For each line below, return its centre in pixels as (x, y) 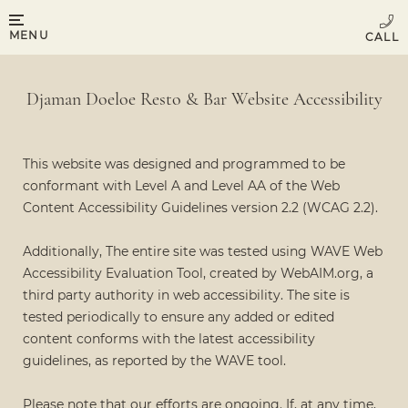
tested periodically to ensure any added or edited (178, 317)
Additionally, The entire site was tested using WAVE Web (203, 251)
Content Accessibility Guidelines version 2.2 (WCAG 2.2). (200, 208)
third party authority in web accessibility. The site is (186, 295)
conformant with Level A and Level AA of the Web (181, 186)
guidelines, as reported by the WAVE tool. (154, 361)
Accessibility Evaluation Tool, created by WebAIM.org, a (198, 273)
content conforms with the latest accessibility (169, 339)
